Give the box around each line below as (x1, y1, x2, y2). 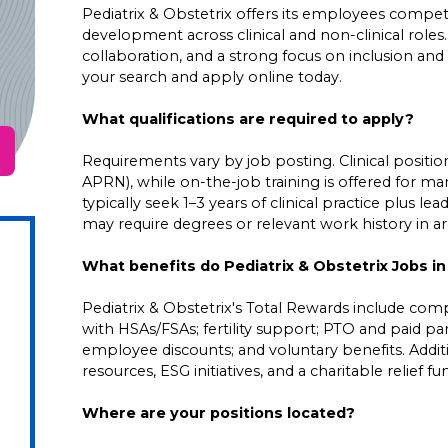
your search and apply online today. (82, 67, 343, 86)
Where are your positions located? (82, 403, 356, 422)
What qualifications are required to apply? (82, 109, 415, 128)
